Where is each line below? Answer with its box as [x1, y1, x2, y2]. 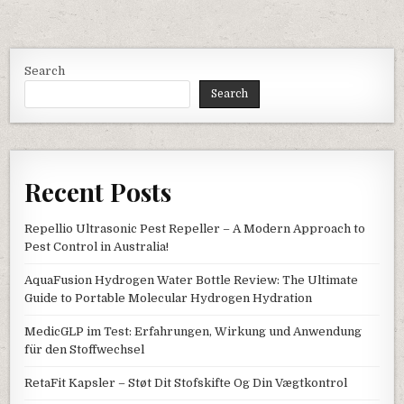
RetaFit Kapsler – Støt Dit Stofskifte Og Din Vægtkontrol [24, 375, 348, 390]
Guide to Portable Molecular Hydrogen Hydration [24, 290, 313, 305]
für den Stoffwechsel [24, 342, 145, 356]
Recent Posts [24, 175, 172, 208]
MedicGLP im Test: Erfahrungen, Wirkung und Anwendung [24, 324, 363, 338]
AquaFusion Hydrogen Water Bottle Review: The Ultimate [24, 272, 359, 287]
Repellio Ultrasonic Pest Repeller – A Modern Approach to [24, 221, 366, 235]
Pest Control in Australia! [24, 239, 170, 253]
